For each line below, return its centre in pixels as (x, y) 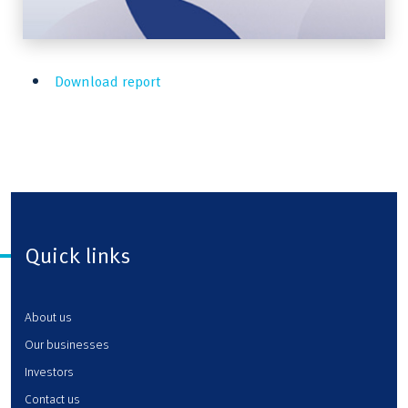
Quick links (77, 254)
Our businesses (67, 343)
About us (48, 316)
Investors (49, 371)
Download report (107, 80)
